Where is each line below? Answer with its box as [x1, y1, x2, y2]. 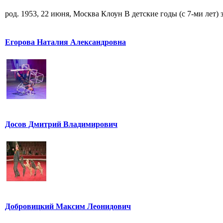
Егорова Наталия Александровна [5, 38, 126, 47]
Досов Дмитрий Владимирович [5, 120, 117, 129]
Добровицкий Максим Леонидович [5, 202, 131, 211]
